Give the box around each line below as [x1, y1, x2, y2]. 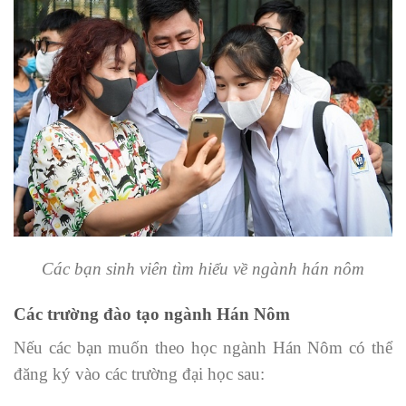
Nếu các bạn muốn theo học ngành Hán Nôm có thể [14, 337, 392, 357]
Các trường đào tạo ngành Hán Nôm [14, 304, 290, 324]
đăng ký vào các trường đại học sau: [14, 363, 265, 383]
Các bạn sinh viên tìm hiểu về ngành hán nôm [42, 259, 364, 279]
